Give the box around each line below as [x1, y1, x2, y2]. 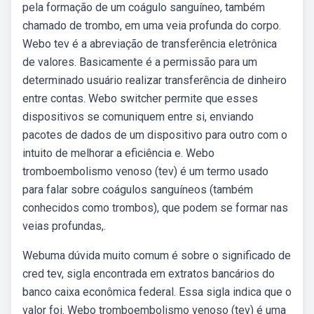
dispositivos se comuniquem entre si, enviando [22, 110, 254, 123]
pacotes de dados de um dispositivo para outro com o [22, 128, 287, 142]
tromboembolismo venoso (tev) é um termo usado [22, 165, 268, 178]
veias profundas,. [22, 219, 106, 233]
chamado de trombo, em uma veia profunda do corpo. [22, 19, 281, 32]
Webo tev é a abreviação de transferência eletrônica [22, 37, 277, 50]
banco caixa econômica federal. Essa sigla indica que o [22, 285, 292, 299]
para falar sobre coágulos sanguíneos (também [22, 183, 253, 196]
